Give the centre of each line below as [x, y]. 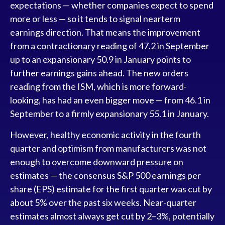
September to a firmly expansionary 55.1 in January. [109, 113]
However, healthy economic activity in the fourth [105, 134]
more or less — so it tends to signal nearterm [95, 18]
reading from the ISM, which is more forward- [98, 86]
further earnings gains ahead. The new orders [99, 73]
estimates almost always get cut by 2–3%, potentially [112, 216]
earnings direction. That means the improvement [105, 32]
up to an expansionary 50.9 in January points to [100, 59]
